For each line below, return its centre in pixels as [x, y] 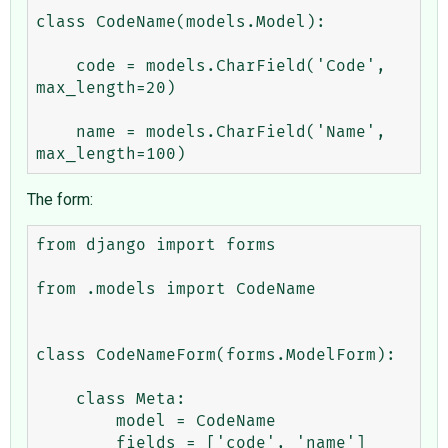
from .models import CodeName [176, 288]
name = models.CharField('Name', [56, 131]
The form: [60, 199]
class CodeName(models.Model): [181, 21]
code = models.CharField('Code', [56, 65]
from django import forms [156, 244]
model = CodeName [76, 420]
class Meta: [56, 398]
